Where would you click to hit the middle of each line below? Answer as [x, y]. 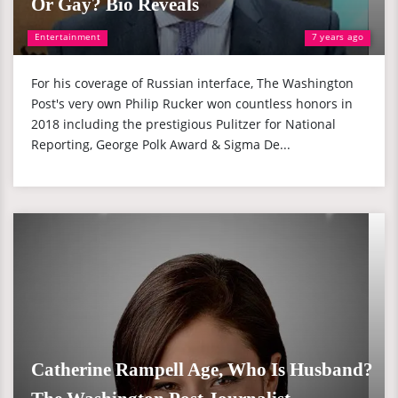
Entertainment [68, 36]
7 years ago [337, 36]
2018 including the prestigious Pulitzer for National [183, 124]
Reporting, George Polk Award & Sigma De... [161, 144]
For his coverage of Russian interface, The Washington [192, 83]
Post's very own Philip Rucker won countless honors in [192, 103]
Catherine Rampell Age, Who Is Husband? [202, 370]
